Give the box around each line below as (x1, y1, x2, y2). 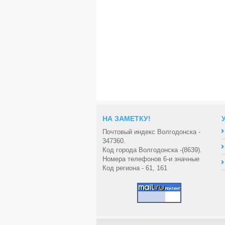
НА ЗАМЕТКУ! (102, 115, 151, 123)
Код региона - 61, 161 (102, 164, 167, 172)
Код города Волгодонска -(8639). (102, 146, 202, 154)
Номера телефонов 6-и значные (102, 155, 199, 163)
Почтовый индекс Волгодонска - (102, 128, 200, 136)
